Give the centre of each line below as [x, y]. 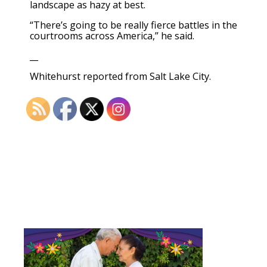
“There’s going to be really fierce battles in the [133, 25]
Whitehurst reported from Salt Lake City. [120, 77]
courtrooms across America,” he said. [112, 35]
